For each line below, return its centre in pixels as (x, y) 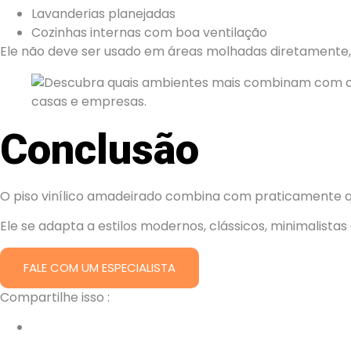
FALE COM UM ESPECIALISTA (100, 267)
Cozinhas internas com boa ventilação (149, 32)
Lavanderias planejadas (103, 13)
